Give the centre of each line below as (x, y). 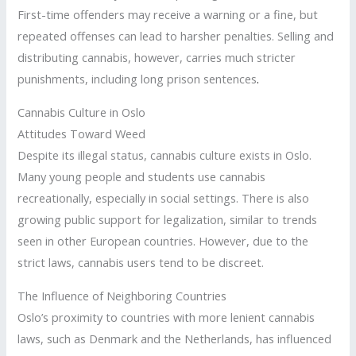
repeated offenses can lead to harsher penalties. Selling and (176, 36)
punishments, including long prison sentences (137, 79)
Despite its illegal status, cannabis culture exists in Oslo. (165, 155)
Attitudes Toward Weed (82, 133)
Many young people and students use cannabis (142, 176)
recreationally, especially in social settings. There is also (164, 197)
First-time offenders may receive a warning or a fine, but (168, 15)
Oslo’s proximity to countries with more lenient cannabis (166, 317)
